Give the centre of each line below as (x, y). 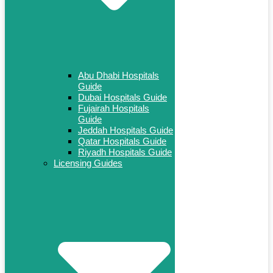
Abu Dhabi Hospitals (119, 76)
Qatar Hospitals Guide (122, 141)
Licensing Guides (88, 163)
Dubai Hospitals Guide (122, 97)
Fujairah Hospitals (114, 108)
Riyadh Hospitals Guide (125, 152)
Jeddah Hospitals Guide (126, 130)
